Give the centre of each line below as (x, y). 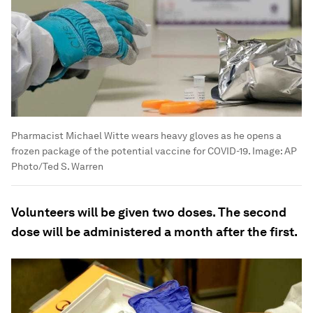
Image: (267, 151)
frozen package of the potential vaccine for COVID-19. (131, 151)
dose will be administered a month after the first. (154, 232)
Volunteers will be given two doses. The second (149, 212)
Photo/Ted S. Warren (57, 167)
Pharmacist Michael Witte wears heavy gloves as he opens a (146, 136)
